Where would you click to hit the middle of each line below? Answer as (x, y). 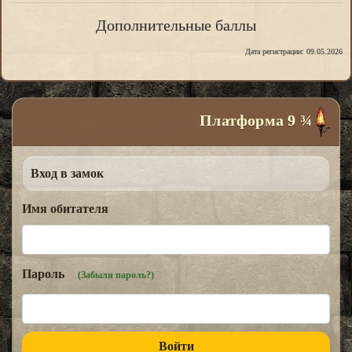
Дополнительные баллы (176, 25)
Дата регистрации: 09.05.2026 (294, 51)
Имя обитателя (65, 209)
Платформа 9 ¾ (258, 120)
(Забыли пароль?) (116, 275)
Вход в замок (67, 174)
